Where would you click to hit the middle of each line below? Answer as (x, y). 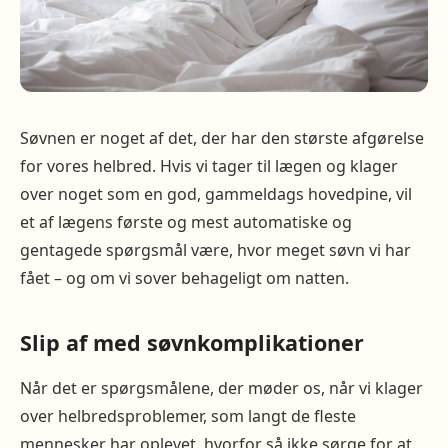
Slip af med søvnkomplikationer (192, 342)
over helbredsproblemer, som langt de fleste (188, 416)
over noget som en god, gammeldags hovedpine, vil (216, 194)
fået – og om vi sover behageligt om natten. (184, 278)
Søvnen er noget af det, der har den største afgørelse (222, 138)
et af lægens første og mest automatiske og (186, 222)
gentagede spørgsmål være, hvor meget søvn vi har (215, 250)
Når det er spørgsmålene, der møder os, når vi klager (221, 388)
